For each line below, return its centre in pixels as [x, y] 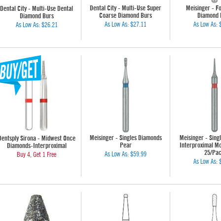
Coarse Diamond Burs [126, 16]
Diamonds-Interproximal [37, 146]
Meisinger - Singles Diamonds [126, 138]
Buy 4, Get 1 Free [37, 155]
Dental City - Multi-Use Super [126, 8]
